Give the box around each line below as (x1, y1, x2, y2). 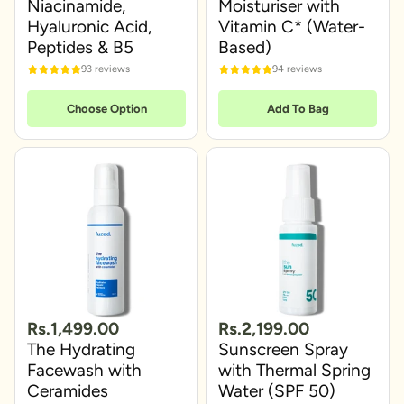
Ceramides (27, 381, 108, 402)
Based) (218, 36, 271, 58)
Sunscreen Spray (218, 339, 348, 361)
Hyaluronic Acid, (27, 15, 151, 37)
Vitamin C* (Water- (218, 15, 365, 37)
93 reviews (81, 62, 130, 76)
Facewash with (27, 360, 142, 381)
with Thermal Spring (218, 360, 371, 381)
